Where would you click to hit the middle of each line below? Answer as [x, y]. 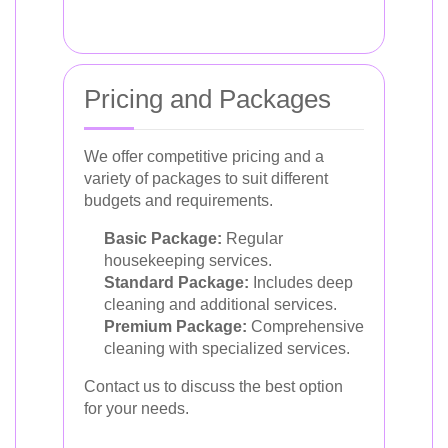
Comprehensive [305, 326]
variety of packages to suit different [206, 178]
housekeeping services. [188, 260]
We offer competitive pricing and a [204, 156]
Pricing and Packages [207, 99]
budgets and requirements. [178, 200]
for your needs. [136, 408]
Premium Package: [175, 326]
